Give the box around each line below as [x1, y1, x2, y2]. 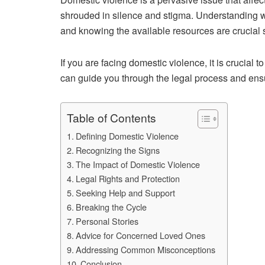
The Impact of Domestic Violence [75, 158, 200, 170]
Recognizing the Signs [75, 144, 160, 156]
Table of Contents [67, 109, 156, 126]
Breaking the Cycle [75, 201, 147, 213]
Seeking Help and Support [75, 186, 175, 199]
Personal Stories [75, 215, 138, 227]
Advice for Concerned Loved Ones [75, 229, 205, 241]
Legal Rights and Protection [75, 172, 180, 185]
